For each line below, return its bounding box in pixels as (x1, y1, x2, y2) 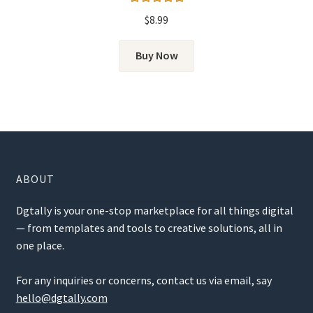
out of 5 (140, 22, 173, 33)
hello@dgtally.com (15, 290, 108, 305)
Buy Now (135, 48, 178, 63)
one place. (15, 238, 64, 252)
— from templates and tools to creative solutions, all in (15, 220, 282, 235)
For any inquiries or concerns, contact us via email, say (15, 272, 272, 287)
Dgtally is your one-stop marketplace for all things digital (15, 203, 293, 217)
